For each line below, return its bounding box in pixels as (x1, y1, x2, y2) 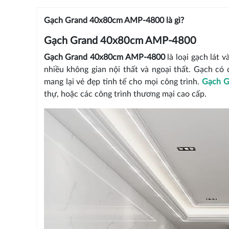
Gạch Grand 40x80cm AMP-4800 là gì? (43, 16, 184, 25)
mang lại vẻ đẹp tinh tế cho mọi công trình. (43, 77, 202, 86)
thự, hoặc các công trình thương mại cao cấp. (43, 89, 207, 98)
